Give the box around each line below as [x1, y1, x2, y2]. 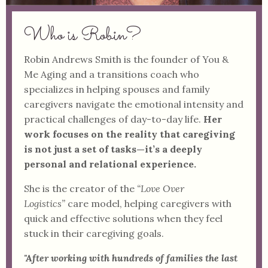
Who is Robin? [24, 21, 141, 50]
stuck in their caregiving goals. [24, 227, 166, 239]
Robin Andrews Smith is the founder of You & [24, 53, 229, 65]
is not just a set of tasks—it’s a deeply [24, 142, 202, 155]
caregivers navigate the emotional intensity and [24, 98, 243, 110]
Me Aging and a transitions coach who [24, 68, 199, 80]
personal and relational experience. [24, 157, 196, 170]
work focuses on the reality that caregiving [24, 127, 235, 140]
